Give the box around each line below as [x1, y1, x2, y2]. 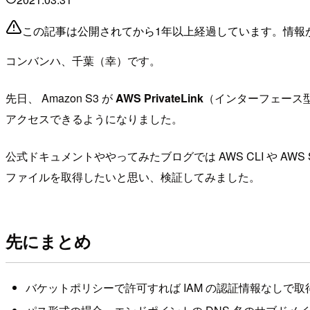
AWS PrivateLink [116, 90, 203, 107]
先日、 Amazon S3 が [6, 90, 116, 107]
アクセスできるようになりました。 [6, 111, 183, 127]
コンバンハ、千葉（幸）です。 [6, 53, 161, 69]
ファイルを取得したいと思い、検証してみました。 [6, 169, 260, 185]
